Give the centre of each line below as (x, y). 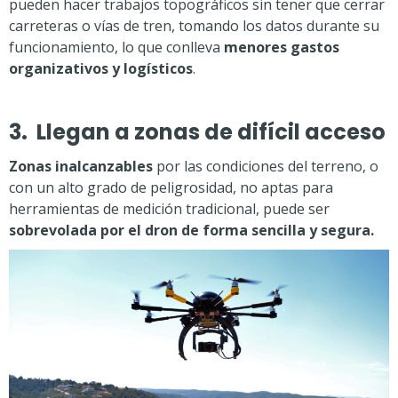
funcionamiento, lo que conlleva (116, 47)
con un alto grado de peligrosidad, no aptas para (171, 187)
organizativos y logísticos (101, 68)
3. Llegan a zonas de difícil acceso (197, 132)
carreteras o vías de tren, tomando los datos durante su (194, 26)
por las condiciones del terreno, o (266, 166)
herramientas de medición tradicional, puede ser (169, 209)
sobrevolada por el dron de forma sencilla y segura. (191, 230)
